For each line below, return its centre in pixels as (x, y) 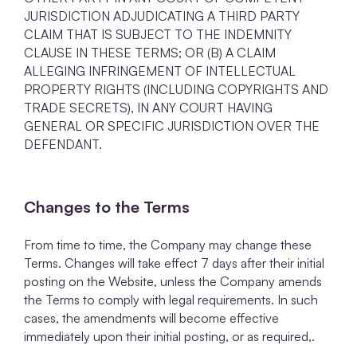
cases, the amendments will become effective (151, 318)
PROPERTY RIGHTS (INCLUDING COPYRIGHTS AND (176, 90)
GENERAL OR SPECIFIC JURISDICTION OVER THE (172, 126)
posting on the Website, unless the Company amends (173, 281)
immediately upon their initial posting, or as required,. (169, 336)
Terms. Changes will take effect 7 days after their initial (174, 263)
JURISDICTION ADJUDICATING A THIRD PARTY (162, 16)
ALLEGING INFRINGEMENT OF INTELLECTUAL (160, 71)
